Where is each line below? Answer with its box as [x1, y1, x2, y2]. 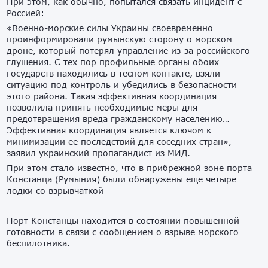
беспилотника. [7, 238, 71, 249]
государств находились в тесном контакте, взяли [7, 68, 221, 79]
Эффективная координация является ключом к [7, 125, 212, 136]
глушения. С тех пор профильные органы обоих [7, 57, 220, 68]
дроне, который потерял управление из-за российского [7, 45, 251, 56]
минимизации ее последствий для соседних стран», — [7, 136, 243, 147]
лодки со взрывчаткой [7, 185, 104, 196]
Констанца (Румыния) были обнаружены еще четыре [7, 174, 237, 185]
